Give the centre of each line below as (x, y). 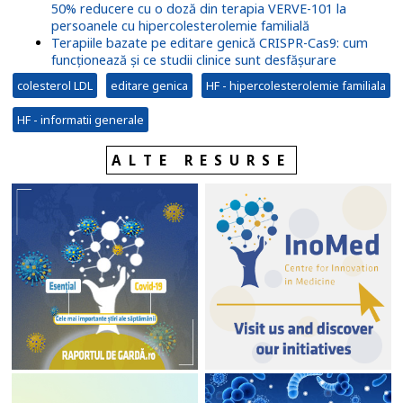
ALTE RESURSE (201, 161)
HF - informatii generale (80, 120)
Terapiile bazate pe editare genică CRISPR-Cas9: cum (209, 43)
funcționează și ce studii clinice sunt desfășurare (193, 60)
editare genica (149, 86)
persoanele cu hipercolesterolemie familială (180, 26)
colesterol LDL (54, 86)
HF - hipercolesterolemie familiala (296, 86)
